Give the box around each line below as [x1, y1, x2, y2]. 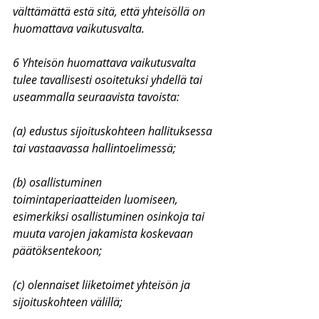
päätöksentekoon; [13, 243, 102, 258]
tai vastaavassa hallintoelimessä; [13, 140, 176, 156]
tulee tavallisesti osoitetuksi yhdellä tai [13, 72, 205, 88]
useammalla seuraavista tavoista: [13, 89, 179, 105]
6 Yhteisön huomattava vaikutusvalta [13, 55, 199, 70]
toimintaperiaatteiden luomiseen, [13, 192, 181, 207]
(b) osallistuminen [13, 174, 105, 190]
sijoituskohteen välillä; [13, 294, 122, 310]
